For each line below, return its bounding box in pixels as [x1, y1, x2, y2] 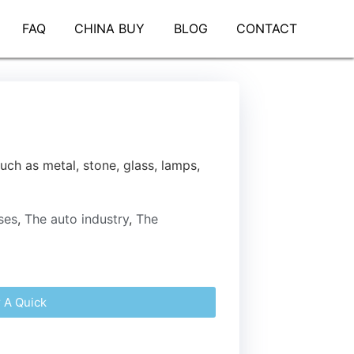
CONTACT [235, 20, 297, 36]
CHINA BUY [74, 20, 145, 36]
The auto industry [24, 210, 129, 227]
